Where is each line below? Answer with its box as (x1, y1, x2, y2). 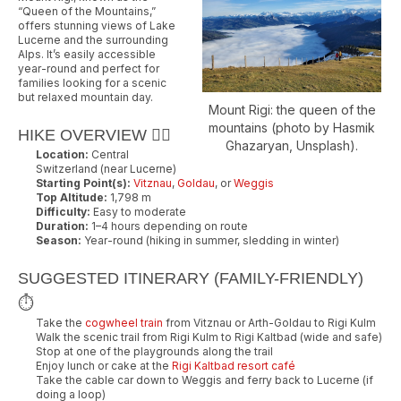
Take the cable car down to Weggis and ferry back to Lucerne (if (36, 372, 373, 387)
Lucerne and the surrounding (18, 32, 168, 47)
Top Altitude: (36, 190, 107, 204)
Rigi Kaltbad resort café (172, 358, 295, 372)
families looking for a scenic (18, 75, 166, 90)
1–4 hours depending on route (89, 218, 248, 233)
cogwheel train (85, 315, 163, 329)
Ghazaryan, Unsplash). (226, 138, 358, 154)
